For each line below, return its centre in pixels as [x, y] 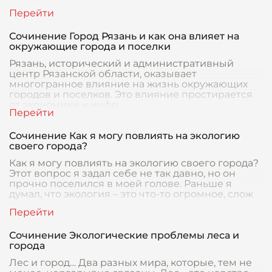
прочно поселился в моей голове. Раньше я [121, 184]
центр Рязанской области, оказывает [103, 74]
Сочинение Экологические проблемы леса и [124, 235]
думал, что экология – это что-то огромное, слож [131, 194]
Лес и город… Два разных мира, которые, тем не [131, 263]
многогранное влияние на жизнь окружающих [128, 84]
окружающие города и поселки [90, 46]
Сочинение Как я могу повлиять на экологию [124, 136]
